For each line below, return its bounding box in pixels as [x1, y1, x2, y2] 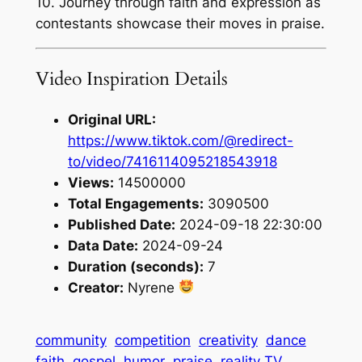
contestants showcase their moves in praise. [35, 15, 325, 32]
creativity [198, 331, 258, 348]
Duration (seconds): [67, 258, 204, 275]
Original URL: [67, 111, 156, 128]
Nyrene [123, 279, 179, 296]
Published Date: [67, 216, 175, 233]
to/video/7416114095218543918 [67, 153, 277, 170]
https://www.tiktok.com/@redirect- [67, 132, 293, 149]
